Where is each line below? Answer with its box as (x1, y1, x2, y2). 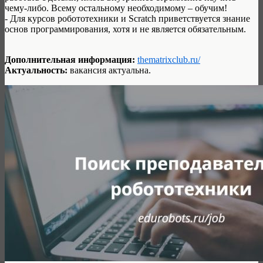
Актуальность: (5, 65, 68, 76)
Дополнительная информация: (5, 55, 137, 65)
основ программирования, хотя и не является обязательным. (5, 24, 246, 35)
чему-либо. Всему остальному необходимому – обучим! (5, 3, 227, 14)
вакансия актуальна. (68, 65, 151, 76)
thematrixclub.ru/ (137, 55, 200, 65)
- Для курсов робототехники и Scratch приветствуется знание (5, 14, 250, 24)
